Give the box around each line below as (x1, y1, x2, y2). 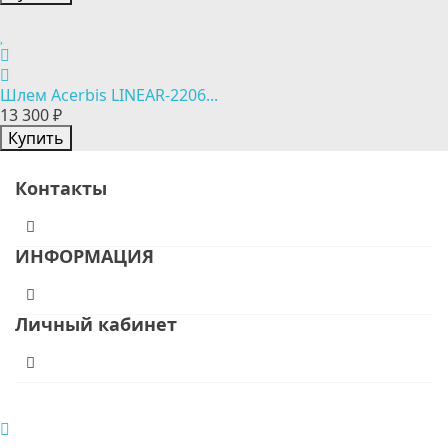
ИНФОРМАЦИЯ (15, 244, 154, 268)
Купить (8, 127, 64, 149)
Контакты (15, 176, 107, 200)
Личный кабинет (15, 312, 177, 336)
